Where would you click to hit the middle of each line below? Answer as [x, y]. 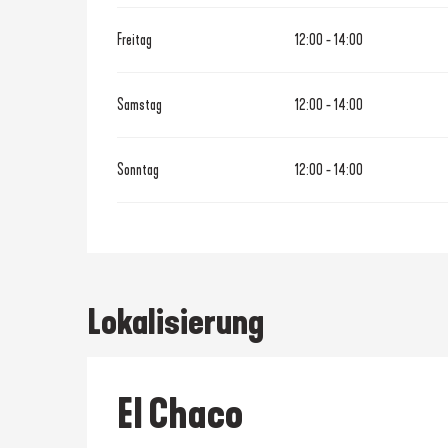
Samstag [140, 105]
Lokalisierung [175, 322]
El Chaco [180, 415]
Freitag [135, 40]
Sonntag [138, 170]
